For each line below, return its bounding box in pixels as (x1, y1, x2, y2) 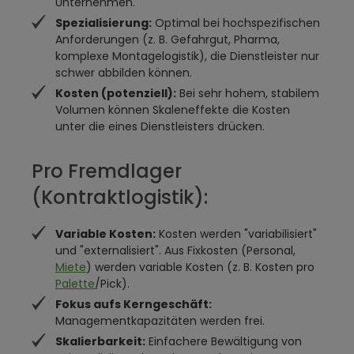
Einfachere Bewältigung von (145, 333, 302, 349)
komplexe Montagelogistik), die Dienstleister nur (55, 48, 319, 64)
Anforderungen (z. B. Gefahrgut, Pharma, (55, 32, 280, 47)
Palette (55, 276, 95, 292)
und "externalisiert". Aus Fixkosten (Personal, (55, 243, 296, 258)
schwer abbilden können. (55, 65, 192, 81)
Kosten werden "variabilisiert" (156, 226, 317, 242)
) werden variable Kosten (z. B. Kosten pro (86, 259, 314, 275)
